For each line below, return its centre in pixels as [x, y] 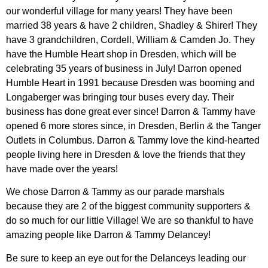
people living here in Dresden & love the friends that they [126, 154]
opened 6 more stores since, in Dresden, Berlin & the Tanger [133, 126]
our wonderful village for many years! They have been [119, 11]
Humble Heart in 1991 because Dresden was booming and [130, 83]
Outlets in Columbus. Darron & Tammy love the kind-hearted [133, 140]
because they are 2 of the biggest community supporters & [128, 206]
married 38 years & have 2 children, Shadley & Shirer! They [132, 25]
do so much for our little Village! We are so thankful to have [130, 221]
